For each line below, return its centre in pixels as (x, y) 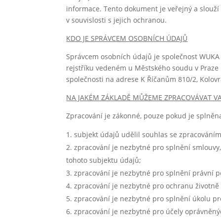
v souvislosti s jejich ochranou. (117, 20)
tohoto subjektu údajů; (104, 160)
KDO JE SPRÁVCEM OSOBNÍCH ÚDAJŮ (127, 38)
